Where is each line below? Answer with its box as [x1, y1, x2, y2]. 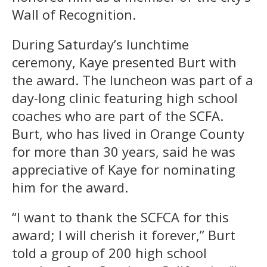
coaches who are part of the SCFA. [12, 106, 223, 125]
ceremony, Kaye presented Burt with [12, 52, 237, 71]
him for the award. [12, 178, 128, 196]
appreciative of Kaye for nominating [12, 160, 235, 178]
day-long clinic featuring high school [12, 88, 238, 107]
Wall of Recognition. [12, 5, 136, 23]
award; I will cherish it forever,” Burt [12, 225, 235, 244]
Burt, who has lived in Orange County [12, 124, 244, 142]
